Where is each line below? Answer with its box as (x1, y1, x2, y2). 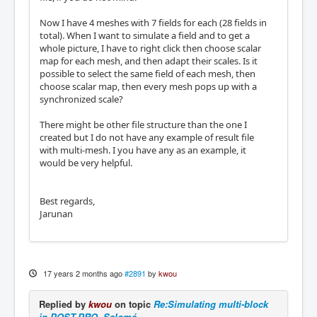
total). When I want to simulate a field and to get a (40, 28, 250, 42)
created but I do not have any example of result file (40, 130, 254, 144)
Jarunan (40, 207, 73, 220)
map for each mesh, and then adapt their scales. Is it (40, 54, 258, 67)
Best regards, (40, 194, 95, 207)
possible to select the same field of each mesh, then (40, 67, 255, 80)
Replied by (39, 296, 88, 311)
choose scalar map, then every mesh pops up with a (40, 79, 257, 93)
